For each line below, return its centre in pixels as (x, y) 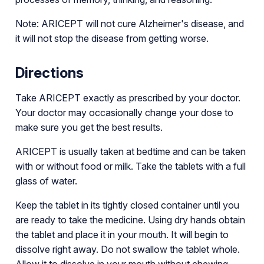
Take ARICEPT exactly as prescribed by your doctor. (128, 98)
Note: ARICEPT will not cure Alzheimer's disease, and (129, 23)
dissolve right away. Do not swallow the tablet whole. (127, 249)
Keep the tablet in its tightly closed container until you (127, 205)
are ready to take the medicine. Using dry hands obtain (130, 220)
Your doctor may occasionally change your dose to (124, 112)
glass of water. (46, 181)
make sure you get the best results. (89, 127)
